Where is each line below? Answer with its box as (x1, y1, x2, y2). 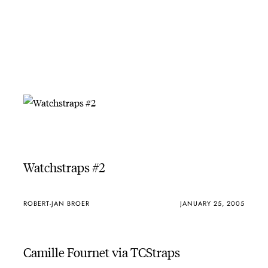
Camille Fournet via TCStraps (23, 242, 180, 260)
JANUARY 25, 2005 (180, 199, 245, 209)
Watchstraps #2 (23, 157, 105, 175)
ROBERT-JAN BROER (23, 199, 90, 209)
